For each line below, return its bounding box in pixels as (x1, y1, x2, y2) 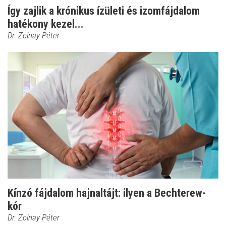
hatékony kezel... (8, 18, 84, 31)
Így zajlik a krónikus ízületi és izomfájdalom (8, 5, 200, 18)
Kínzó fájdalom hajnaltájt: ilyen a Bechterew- (8, 186, 206, 199)
